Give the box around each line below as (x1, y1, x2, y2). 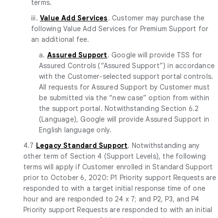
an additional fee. (31, 35, 90, 44)
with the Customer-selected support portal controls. (39, 72, 214, 81)
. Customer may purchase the (108, 13, 205, 22)
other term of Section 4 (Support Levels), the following (23, 151, 206, 161)
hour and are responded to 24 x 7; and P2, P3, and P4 (23, 194, 200, 203)
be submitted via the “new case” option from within (39, 93, 210, 102)
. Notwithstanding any (127, 141, 200, 150)
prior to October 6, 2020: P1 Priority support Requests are (23, 173, 217, 182)
